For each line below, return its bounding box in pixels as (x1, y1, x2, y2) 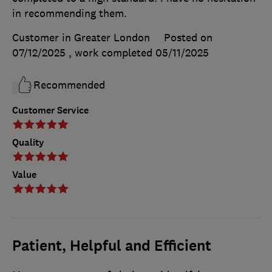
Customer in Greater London (12, 31, 150, 45)
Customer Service (12, 104, 89, 117)
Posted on (164, 31, 212, 45)
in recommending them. (12, 7, 127, 21)
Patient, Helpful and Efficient (12, 236, 211, 256)
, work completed (69, 46, 155, 60)
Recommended (33, 78, 105, 92)
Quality (12, 136, 44, 149)
